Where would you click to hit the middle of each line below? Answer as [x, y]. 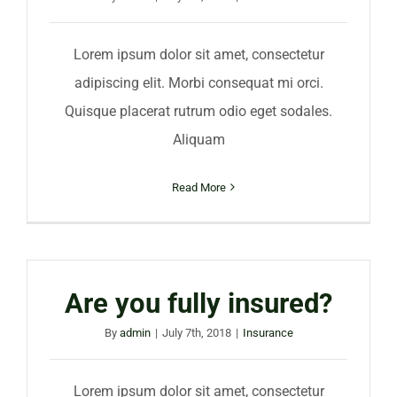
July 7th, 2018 [196, 332]
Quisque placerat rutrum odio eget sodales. [198, 111]
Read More [198, 187]
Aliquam [198, 139]
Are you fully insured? [198, 303]
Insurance [268, 332]
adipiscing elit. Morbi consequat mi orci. [198, 82]
